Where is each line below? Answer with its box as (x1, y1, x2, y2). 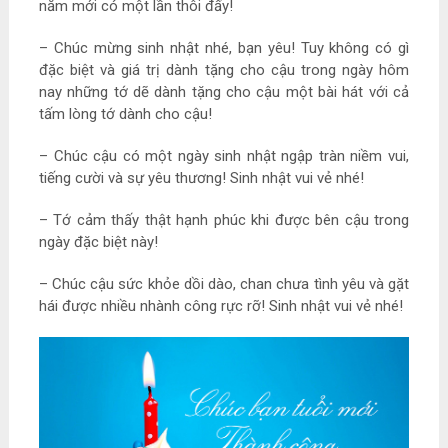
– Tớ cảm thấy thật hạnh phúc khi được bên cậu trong (38, 211, 410, 230)
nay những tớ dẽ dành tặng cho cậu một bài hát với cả (38, 83, 410, 102)
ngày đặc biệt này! (38, 233, 158, 252)
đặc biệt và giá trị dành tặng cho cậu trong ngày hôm (38, 61, 410, 80)
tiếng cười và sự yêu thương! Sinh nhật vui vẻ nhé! (38, 169, 364, 188)
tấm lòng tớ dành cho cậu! (38, 105, 212, 124)
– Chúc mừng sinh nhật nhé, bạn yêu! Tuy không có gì (38, 39, 410, 58)
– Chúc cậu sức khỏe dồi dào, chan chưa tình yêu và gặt (38, 275, 410, 294)
